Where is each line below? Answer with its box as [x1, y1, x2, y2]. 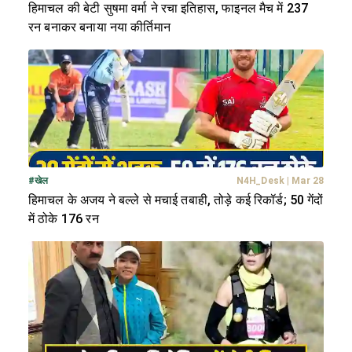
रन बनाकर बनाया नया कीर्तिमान [28, 20, 170, 35]
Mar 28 [291, 175, 324, 187]
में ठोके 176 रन [28, 211, 99, 227]
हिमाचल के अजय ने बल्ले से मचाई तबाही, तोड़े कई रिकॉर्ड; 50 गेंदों [28, 192, 324, 208]
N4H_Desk [236, 175, 284, 187]
